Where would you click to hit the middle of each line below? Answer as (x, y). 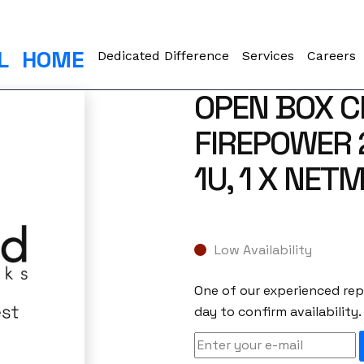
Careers (332, 56)
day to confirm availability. (277, 312)
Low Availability (263, 250)
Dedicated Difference (164, 56)
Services (269, 56)
